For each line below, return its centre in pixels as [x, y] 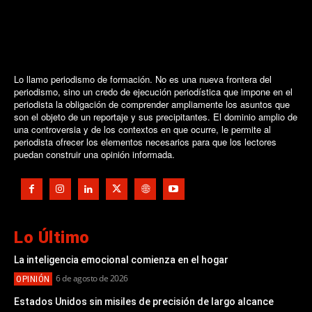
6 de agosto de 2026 [92, 279]
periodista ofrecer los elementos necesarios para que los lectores [145, 142]
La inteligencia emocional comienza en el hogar [121, 260]
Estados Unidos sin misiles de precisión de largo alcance [144, 302]
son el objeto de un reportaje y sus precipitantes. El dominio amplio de [156, 117]
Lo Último [52, 238]
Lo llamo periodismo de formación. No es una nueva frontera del [143, 79]
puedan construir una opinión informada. [94, 155]
